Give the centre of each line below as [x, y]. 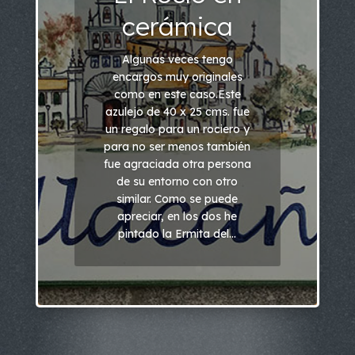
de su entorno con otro [177, 181]
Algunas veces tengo [177, 59]
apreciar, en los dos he [177, 216]
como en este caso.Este [177, 94]
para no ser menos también [177, 146]
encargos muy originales [177, 76]
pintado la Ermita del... [177, 233]
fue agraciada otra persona [177, 164]
